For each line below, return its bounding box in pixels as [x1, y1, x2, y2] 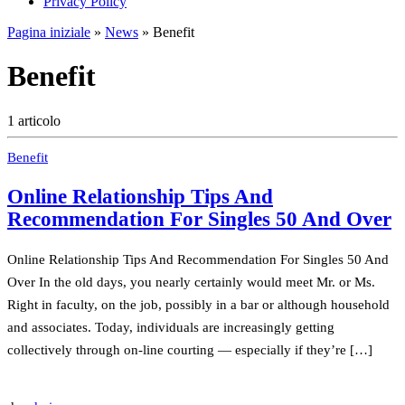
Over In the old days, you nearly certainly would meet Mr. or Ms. [7, 273, 375, 289]
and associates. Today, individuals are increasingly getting [7, 318, 334, 334]
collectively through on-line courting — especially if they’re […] [7, 341, 372, 357]
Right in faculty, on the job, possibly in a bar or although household [7, 296, 390, 312]
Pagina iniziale [7, 24, 90, 40]
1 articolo [7, 112, 61, 128]
